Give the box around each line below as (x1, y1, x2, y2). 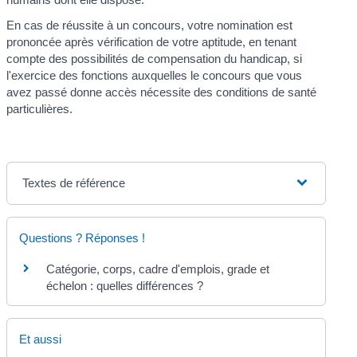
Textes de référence (22, 175, 126, 190)
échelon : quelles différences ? (46, 278, 204, 292)
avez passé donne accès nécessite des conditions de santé (6, 84, 317, 99)
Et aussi (19, 331, 62, 346)
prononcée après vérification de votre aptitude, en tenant (6, 34, 297, 49)
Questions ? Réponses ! (19, 230, 146, 245)
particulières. (6, 101, 73, 116)
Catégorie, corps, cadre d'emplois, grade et (46, 261, 270, 276)
